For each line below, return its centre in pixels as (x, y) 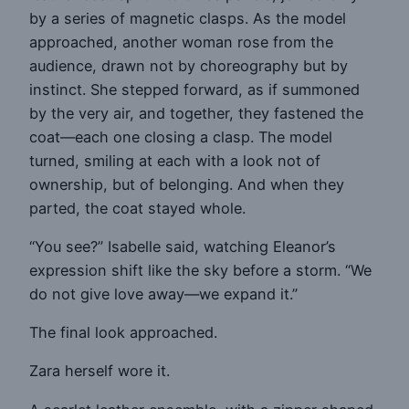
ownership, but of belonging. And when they (187, 184)
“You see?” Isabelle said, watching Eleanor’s (183, 246)
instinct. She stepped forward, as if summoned (194, 89)
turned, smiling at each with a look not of (175, 160)
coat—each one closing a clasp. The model (181, 136)
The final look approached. (123, 333)
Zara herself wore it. (100, 371)
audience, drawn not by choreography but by (189, 65)
